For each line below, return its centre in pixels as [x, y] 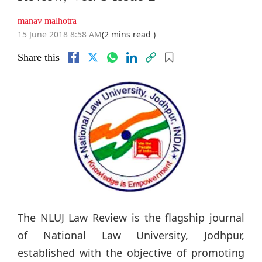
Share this [39, 58]
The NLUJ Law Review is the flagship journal [131, 218]
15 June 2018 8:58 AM [60, 35]
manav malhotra [47, 21]
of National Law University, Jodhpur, [131, 235]
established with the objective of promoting [131, 253]
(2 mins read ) [129, 35]
